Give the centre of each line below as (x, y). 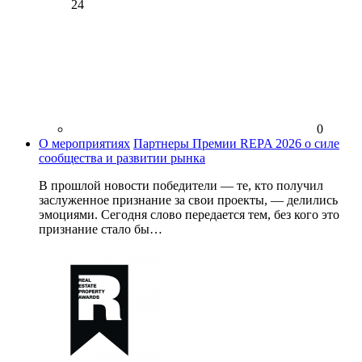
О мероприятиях (84, 143)
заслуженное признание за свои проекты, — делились (188, 200)
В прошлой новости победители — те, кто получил (181, 185)
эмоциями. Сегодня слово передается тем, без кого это (189, 214)
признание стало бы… (101, 229)
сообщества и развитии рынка (122, 158)
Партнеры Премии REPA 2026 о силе (236, 143)
